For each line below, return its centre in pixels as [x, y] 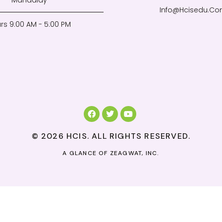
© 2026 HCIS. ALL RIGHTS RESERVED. [111, 136]
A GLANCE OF [86, 153]
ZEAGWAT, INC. [135, 153]
